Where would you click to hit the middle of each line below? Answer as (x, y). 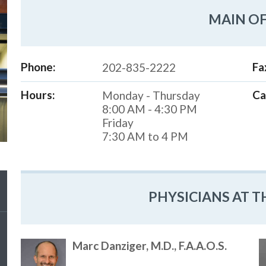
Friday (118, 123)
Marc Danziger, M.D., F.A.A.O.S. (150, 245)
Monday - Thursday (151, 96)
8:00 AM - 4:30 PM (149, 109)
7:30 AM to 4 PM (145, 137)
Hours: (38, 95)
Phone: (39, 67)
